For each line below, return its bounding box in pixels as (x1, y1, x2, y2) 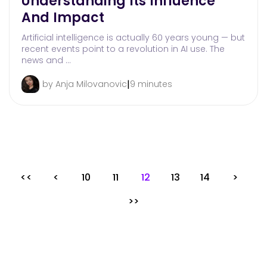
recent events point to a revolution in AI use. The (21, 43, 225, 55)
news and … (21, 54, 71, 67)
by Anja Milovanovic (42, 78, 127, 91)
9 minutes (130, 78, 172, 91)
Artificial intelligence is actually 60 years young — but (21, 32, 245, 44)
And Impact (21, 8, 104, 27)
